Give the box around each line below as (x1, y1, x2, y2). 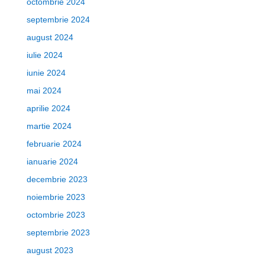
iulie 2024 (26, 50, 63, 60)
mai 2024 (26, 86, 62, 95)
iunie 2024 (26, 68, 66, 77)
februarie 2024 (26, 139, 82, 148)
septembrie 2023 (26, 228, 90, 237)
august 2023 (26, 245, 73, 255)
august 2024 (26, 33, 73, 42)
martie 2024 (26, 121, 72, 131)
